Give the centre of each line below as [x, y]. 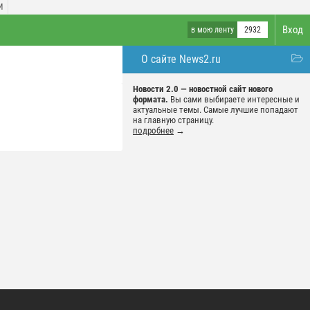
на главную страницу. [173, 120]
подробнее [153, 130]
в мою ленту [212, 30]
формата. [151, 99]
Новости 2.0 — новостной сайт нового [203, 89]
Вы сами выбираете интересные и [234, 99]
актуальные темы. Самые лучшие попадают [216, 110]
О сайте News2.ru [181, 59]
